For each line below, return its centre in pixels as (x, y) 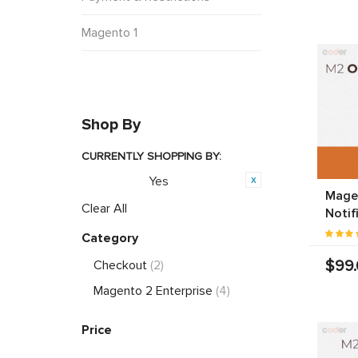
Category (110, 238)
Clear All (104, 208)
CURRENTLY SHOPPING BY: (151, 156)
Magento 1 (109, 32)
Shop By (111, 124)
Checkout (122, 265)
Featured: (118, 182)
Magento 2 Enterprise (155, 290)
